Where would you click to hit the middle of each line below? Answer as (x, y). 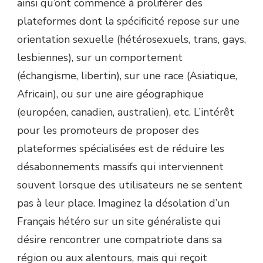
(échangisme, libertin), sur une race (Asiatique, (127, 75)
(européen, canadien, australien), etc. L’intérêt (126, 112)
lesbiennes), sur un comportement (100, 57)
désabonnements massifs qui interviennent (120, 166)
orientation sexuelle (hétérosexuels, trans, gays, (131, 39)
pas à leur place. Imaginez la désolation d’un (123, 203)
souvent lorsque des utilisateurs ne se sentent (130, 185)
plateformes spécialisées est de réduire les (121, 148)
